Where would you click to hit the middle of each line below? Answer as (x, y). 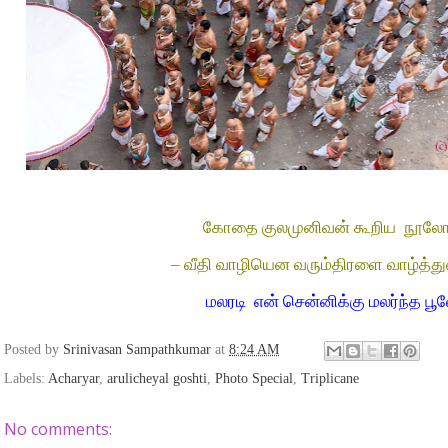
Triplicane (330, 379)
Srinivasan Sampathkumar (139, 350)
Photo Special (254, 379)
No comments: (58, 429)
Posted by (33, 350)
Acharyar (73, 379)
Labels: (26, 379)
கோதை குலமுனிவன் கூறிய (299, 228)
